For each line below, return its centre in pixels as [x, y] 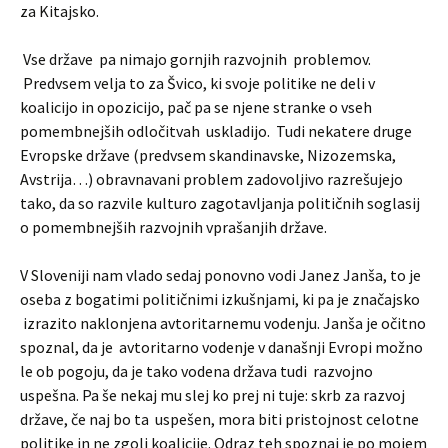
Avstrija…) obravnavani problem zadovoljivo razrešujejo [211, 179]
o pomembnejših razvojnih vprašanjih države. [173, 227]
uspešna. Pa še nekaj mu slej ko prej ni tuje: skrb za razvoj [212, 395]
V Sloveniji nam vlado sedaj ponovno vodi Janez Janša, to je [220, 275]
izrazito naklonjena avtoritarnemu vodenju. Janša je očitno [223, 323]
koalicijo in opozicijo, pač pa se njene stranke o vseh [196, 107]
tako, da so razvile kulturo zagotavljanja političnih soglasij [220, 203]
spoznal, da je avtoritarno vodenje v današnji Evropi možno [221, 347]
